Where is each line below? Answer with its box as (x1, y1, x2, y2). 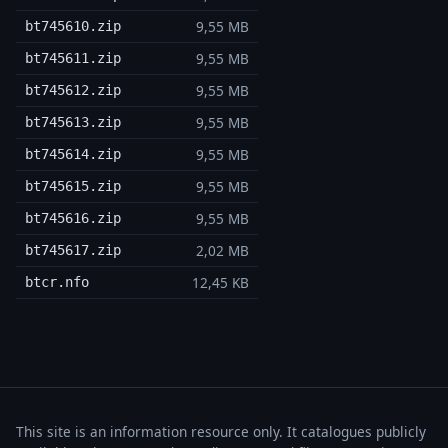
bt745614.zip (24, 146, 121, 163)
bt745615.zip (24, 178, 121, 195)
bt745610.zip (24, 18, 121, 35)
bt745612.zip (24, 82, 121, 99)
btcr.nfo (24, 274, 89, 291)
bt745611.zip (24, 50, 121, 67)
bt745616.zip (24, 210, 121, 227)
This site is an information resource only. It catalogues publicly (16, 422, 426, 442)
